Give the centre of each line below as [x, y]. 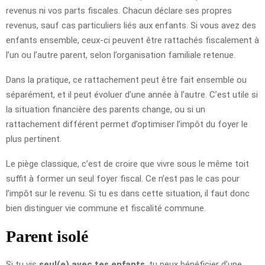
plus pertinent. [34, 139]
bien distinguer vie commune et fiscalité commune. [106, 208]
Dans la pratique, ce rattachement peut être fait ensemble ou [126, 80]
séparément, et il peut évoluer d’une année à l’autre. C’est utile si [132, 94]
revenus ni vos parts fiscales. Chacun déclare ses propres [119, 10]
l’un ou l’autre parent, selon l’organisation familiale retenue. [121, 55]
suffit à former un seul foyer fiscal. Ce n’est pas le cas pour [123, 178]
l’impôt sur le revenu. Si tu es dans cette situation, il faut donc [128, 193]
